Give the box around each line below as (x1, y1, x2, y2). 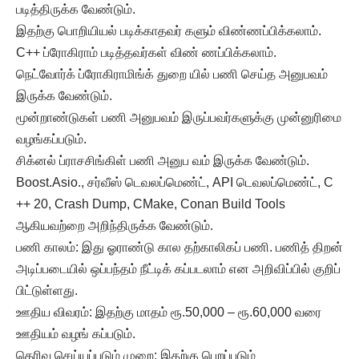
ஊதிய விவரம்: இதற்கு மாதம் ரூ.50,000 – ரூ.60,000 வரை (16, 305, 321, 319)
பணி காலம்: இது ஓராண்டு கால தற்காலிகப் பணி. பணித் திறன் (16, 240, 343, 254)
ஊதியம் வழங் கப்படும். (16, 326, 135, 341)
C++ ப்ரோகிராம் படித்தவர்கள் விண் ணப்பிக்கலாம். (16, 45, 276, 59)
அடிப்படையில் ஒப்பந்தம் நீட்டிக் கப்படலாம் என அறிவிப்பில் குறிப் (16, 261, 341, 276)
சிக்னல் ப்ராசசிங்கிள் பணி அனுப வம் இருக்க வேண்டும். (16, 153, 309, 167)
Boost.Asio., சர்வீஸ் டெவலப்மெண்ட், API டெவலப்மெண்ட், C (16, 175, 333, 189)
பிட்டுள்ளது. (16, 283, 78, 297)
